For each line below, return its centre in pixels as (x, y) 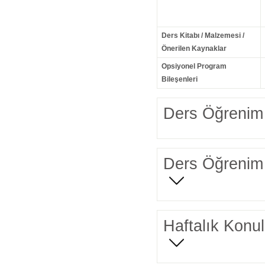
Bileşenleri (179, 80)
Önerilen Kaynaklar (194, 49)
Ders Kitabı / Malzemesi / (203, 36)
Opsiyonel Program (194, 67)
